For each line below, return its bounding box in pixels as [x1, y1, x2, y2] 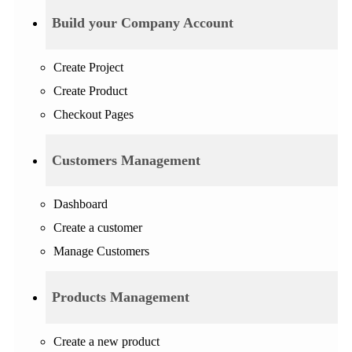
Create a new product [53, 335, 159, 349]
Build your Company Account [52, 14, 233, 31]
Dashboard [53, 197, 108, 211]
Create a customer [53, 221, 142, 235]
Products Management [52, 289, 189, 306]
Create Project [53, 60, 123, 74]
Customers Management [52, 152, 200, 168]
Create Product [53, 83, 127, 97]
